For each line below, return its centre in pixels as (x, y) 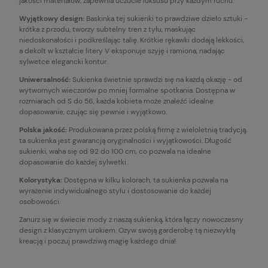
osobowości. (40, 201)
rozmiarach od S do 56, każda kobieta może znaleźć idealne (116, 101)
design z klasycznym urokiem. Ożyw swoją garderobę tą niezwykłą (127, 230)
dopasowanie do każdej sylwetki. (73, 162)
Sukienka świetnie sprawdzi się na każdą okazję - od (156, 79)
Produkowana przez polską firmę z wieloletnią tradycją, (157, 130)
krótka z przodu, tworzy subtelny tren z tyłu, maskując (107, 29)
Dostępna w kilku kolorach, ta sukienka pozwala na (145, 180)
